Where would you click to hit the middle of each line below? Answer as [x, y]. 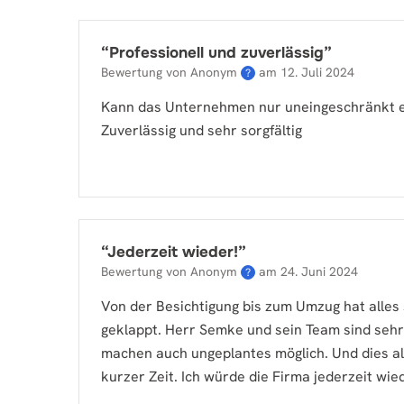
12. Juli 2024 [317, 72]
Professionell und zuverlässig [216, 53]
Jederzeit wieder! [173, 252]
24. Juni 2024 [319, 271]
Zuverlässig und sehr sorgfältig [202, 130]
